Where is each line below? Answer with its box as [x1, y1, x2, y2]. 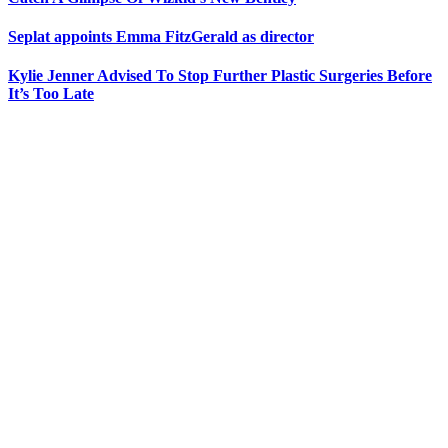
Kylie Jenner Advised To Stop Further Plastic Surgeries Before [8, 67, 432, 85]
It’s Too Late [8, 85, 94, 103]
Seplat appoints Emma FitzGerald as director [8, 28, 314, 46]
